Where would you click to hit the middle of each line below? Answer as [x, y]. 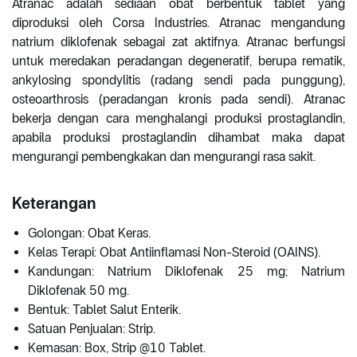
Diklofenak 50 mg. [78, 291]
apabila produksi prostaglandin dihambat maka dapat [178, 138]
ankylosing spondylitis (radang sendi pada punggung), [178, 80]
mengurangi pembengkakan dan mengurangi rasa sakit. [164, 157]
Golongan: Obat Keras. [89, 233]
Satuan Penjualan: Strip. [92, 329]
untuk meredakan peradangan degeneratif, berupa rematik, [178, 61]
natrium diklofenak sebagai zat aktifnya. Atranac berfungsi [178, 42]
